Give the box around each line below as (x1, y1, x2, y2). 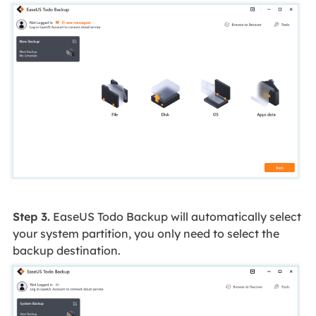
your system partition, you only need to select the (12, 226, 279, 241)
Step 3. (12, 209, 50, 224)
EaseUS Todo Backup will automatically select (49, 209, 301, 224)
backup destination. (12, 243, 121, 258)
